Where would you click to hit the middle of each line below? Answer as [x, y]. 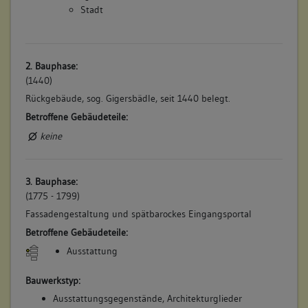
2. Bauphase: [51, 66]
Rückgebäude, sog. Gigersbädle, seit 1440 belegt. [128, 99]
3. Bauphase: [51, 181]
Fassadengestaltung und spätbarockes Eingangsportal [138, 214]
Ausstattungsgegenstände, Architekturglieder [147, 299]
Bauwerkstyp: [53, 280]
